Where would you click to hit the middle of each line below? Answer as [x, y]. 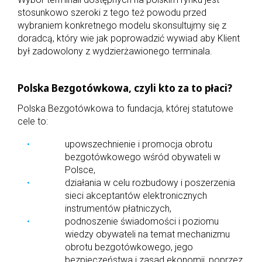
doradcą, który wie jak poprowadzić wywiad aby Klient [129, 38]
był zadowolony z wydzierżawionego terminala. [115, 51]
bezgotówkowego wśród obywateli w [143, 157]
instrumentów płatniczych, [118, 208]
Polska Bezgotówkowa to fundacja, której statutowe [125, 108]
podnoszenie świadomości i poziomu [142, 221]
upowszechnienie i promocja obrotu [139, 144]
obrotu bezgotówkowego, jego [129, 247]
